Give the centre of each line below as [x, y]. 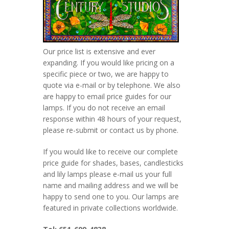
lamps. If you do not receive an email [104, 108]
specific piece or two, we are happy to [106, 74]
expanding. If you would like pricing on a [109, 63]
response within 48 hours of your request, [112, 119]
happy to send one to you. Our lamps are [111, 197]
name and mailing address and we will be [111, 185]
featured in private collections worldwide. [110, 208]
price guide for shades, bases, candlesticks [113, 163]
